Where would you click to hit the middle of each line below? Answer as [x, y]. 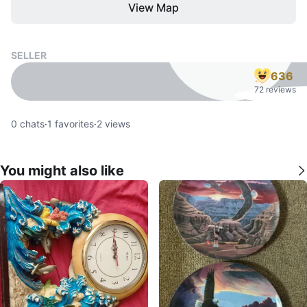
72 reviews [275, 89]
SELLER [29, 55]
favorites [73, 124]
